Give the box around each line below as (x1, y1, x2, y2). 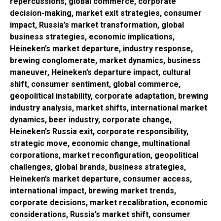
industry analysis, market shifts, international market (10, 103, 207, 112)
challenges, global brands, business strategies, (10, 162, 186, 172)
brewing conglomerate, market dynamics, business (10, 55, 201, 65)
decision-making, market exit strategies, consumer (10, 8, 202, 18)
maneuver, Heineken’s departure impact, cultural (10, 67, 190, 77)
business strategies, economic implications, (10, 32, 175, 41)
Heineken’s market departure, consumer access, (10, 174, 192, 184)
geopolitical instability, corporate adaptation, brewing (10, 91, 208, 101)
